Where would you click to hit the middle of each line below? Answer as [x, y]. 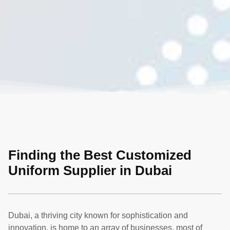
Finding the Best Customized [100, 155]
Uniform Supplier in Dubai [90, 171]
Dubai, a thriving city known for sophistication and [98, 216]
